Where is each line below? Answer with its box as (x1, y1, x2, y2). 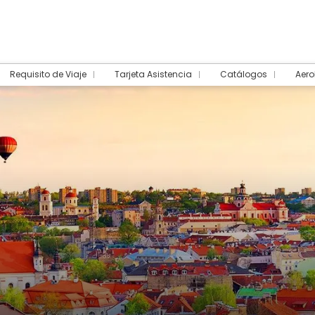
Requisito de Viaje (10, 68, 86, 80)
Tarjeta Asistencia (115, 68, 192, 80)
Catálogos (220, 68, 267, 80)
